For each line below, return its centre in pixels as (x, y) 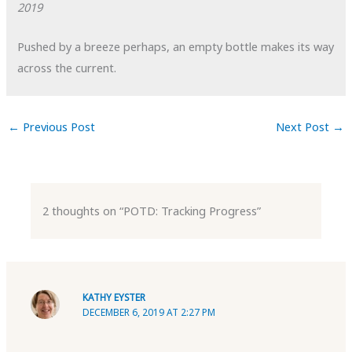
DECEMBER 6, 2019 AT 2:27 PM (149, 312)
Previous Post (57, 126)
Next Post (304, 126)
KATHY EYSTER (114, 297)
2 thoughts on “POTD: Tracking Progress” (151, 210)
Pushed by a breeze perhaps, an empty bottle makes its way (176, 46)
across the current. (67, 67)
